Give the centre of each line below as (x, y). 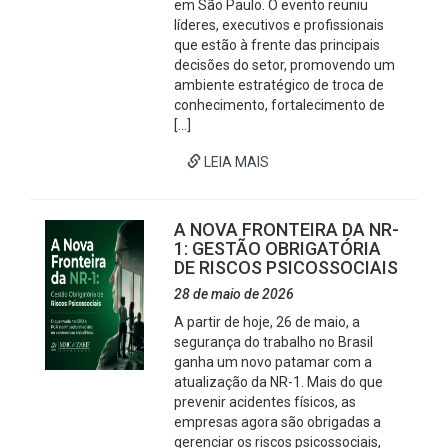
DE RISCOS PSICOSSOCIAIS (286, 267)
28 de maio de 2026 (234, 294)
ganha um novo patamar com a (273, 362)
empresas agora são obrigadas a (278, 422)
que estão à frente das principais (277, 45)
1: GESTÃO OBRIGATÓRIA (278, 248)
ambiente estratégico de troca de (279, 85)
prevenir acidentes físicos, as (265, 402)
